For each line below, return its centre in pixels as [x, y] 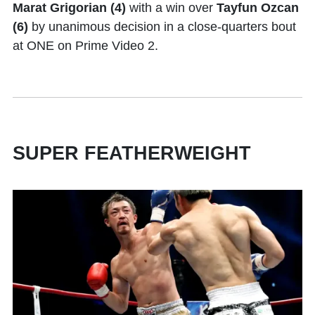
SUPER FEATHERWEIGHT [132, 153]
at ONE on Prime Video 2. [87, 45]
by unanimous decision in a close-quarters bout [162, 26]
